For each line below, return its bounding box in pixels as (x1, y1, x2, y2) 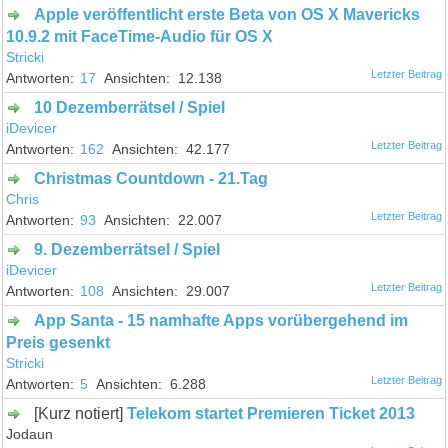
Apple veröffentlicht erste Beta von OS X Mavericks (34, 5, 421, 23)
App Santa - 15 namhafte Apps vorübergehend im (34, 311, 409, 329)
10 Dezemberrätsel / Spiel (34, 98, 226, 116)
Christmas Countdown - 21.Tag (34, 169, 269, 187)
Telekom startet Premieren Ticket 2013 (127, 404, 416, 422)
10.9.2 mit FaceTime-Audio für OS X (6, 27, 274, 45)
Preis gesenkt (6, 333, 111, 351)
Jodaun (6, 426, 54, 442)
